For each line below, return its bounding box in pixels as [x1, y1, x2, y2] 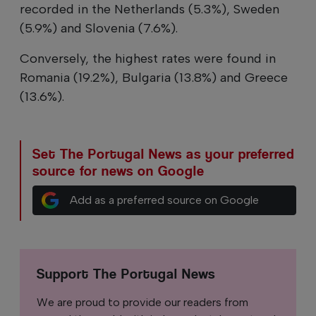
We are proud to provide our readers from [37, 295, 248, 309]
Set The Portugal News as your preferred [32, 145, 294, 162]
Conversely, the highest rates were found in [20, 50, 276, 66]
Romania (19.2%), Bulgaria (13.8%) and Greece [20, 69, 288, 85]
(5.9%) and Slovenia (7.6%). [20, 20, 178, 36]
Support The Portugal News [37, 265, 215, 282]
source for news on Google [32, 162, 205, 179]
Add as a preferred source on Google [69, 193, 259, 207]
